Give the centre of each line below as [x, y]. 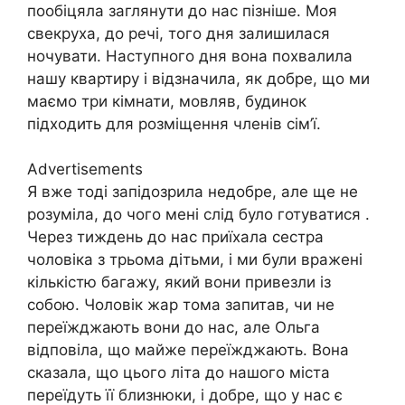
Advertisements [85, 170]
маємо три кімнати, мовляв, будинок [167, 101]
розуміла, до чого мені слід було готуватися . [198, 215]
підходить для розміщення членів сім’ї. [174, 123]
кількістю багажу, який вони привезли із [179, 283]
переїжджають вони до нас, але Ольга [174, 328]
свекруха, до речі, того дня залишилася [179, 33]
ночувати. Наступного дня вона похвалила [190, 56]
